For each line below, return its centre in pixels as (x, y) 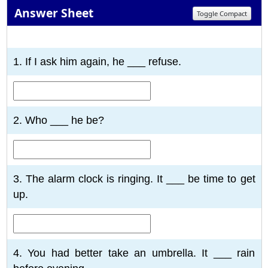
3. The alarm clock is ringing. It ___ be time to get (134, 179)
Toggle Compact (222, 13)
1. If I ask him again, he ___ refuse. (97, 61)
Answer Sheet (52, 13)
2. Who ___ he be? (58, 120)
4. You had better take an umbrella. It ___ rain (134, 253)
